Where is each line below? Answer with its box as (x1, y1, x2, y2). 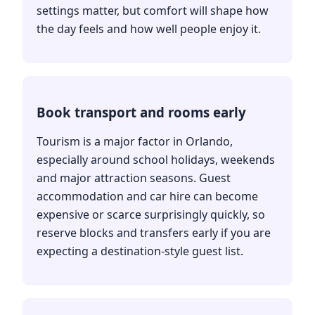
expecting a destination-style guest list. (37, 243, 243, 259)
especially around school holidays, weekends (37, 151, 275, 167)
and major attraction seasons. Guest (37, 169, 231, 186)
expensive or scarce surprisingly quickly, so (37, 206, 265, 222)
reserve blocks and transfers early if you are (37, 224, 271, 240)
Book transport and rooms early (37, 103, 246, 121)
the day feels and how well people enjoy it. (37, 20, 261, 37)
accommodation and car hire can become (37, 188, 258, 204)
